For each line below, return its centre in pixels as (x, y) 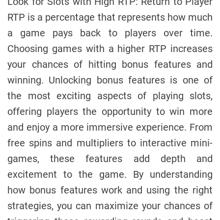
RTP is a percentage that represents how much (110, 17)
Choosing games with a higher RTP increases (110, 48)
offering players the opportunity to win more (110, 111)
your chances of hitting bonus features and (110, 64)
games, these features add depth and (110, 158)
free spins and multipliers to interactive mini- (110, 143)
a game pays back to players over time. (110, 33)
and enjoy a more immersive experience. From (110, 127)
